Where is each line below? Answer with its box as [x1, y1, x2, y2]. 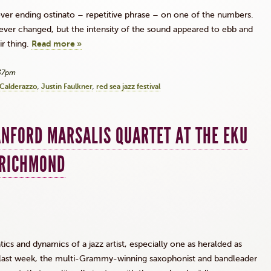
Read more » [31, 39, 82, 49]
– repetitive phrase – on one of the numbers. [75, 10, 253, 20]
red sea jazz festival [96, 82, 160, 91]
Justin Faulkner [41, 82, 93, 91]
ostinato [44, 10, 75, 20]
